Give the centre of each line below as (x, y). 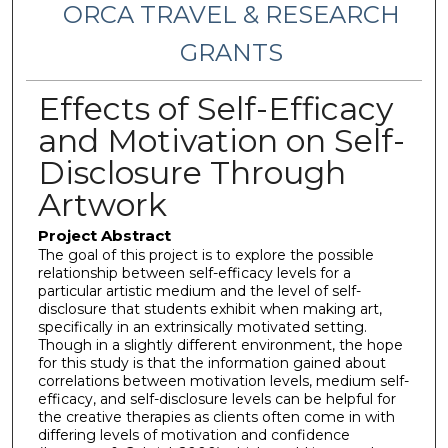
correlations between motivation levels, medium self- (223, 380)
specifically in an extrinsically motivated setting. (202, 326)
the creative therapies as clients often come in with (216, 416)
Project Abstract (104, 235)
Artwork (102, 204)
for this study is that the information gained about (211, 362)
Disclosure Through (191, 172)
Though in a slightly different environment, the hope (220, 344)
